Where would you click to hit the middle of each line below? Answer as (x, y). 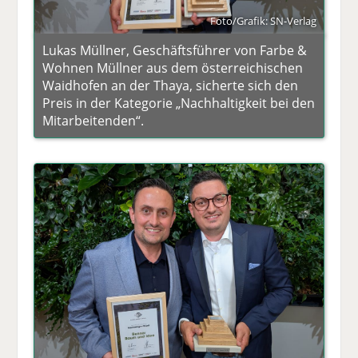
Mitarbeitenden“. (93, 120)
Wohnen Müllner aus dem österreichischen (173, 68)
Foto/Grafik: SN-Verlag (263, 20)
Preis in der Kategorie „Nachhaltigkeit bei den (179, 103)
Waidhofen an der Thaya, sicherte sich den (171, 85)
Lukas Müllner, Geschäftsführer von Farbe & (175, 50)
